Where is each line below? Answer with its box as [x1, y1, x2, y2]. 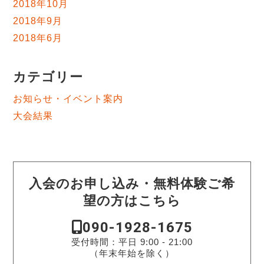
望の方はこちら [83, 193, 181, 209]
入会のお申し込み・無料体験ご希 [29, 176, 235, 192]
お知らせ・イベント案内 [13, 93, 124, 104]
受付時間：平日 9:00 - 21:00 [71, 237, 193, 247]
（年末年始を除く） [90, 248, 174, 258]
